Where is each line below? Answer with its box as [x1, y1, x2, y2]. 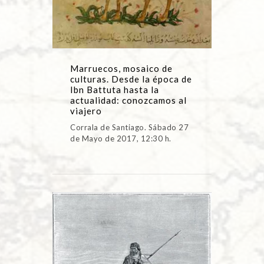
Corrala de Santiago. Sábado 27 [70, 123, 189, 133]
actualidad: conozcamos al [70, 95, 187, 106]
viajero [70, 105, 102, 117]
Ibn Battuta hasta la [70, 84, 159, 95]
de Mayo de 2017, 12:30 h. [70, 134, 171, 144]
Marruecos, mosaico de [70, 63, 173, 74]
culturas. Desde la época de [70, 74, 192, 85]
